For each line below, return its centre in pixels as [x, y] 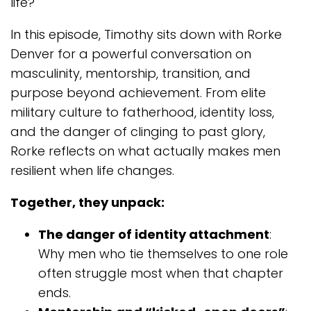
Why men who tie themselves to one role [163, 254]
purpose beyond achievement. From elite [138, 93]
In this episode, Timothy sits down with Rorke [146, 34]
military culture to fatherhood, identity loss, [142, 112]
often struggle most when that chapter [161, 273]
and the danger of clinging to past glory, [138, 132]
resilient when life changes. [92, 170]
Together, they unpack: [87, 202]
